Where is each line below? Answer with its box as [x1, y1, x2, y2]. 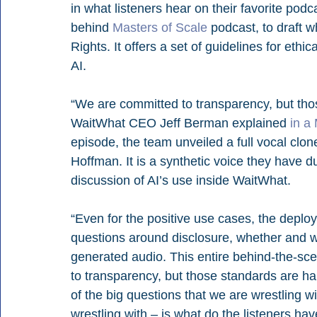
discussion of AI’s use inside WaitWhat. [71, 173, 291, 188]
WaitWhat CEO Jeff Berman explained [71, 116, 290, 131]
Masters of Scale [113, 21, 207, 35]
